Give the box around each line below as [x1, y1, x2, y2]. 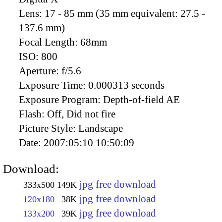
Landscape [78, 122, 123, 134]
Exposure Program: [19, 93, 103, 106]
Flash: [19, 108, 47, 120]
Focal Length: [19, 36, 80, 48]
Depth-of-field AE [103, 93, 180, 106]
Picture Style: [19, 122, 78, 134]
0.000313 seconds [88, 79, 165, 91]
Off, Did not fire [47, 108, 115, 120]
